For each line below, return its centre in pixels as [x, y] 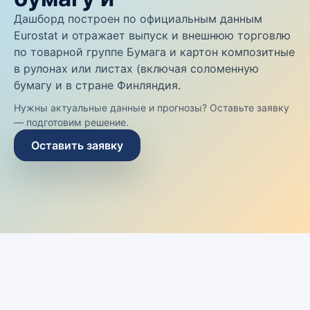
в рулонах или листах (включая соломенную [136, 69]
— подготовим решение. [71, 122]
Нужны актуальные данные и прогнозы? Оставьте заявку [152, 108]
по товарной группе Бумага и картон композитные [154, 52]
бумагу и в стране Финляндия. [97, 85]
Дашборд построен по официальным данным [138, 19]
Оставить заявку [77, 145]
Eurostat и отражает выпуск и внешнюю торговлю [152, 35]
